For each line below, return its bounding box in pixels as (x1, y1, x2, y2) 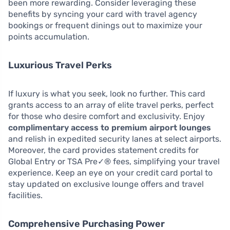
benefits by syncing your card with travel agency (8, 9, 197, 19)
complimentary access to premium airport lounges (8, 122, 211, 132)
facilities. (8, 190, 43, 200)
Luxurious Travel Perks (8, 59, 112, 71)
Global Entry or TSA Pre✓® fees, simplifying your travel (8, 156, 220, 166)
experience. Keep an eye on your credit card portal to (8, 167, 213, 178)
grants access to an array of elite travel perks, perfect (8, 100, 214, 110)
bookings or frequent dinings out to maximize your (8, 20, 202, 30)
